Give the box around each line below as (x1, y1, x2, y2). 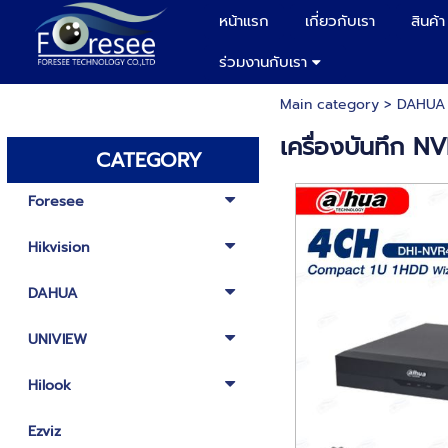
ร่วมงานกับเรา (219, 51, 307, 73)
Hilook (27, 375, 71, 396)
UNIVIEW (27, 329, 87, 350)
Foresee (27, 191, 84, 212)
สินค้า (411, 10, 445, 32)
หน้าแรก (219, 10, 269, 32)
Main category (279, 94, 379, 115)
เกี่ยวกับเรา (305, 10, 375, 32)
